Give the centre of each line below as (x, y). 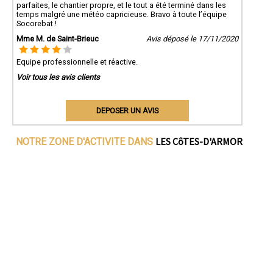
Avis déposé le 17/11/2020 (192, 38)
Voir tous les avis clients (58, 77)
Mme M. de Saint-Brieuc (58, 38)
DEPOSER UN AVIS (127, 110)
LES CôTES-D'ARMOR (199, 141)
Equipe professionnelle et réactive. (77, 62)
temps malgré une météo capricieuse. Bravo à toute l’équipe (122, 14)
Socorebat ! (37, 23)
